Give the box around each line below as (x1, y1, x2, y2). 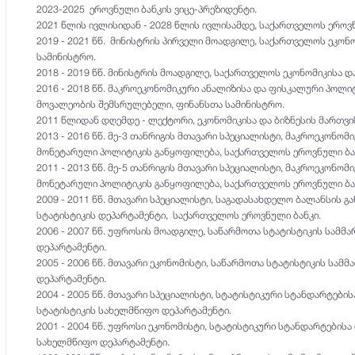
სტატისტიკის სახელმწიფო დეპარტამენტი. (36, 303, 232, 316)
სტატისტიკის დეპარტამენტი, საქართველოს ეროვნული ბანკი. (36, 208, 322, 221)
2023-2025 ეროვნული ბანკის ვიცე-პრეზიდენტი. (36, 2, 258, 15)
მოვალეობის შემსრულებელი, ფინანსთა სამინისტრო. (36, 97, 285, 110)
